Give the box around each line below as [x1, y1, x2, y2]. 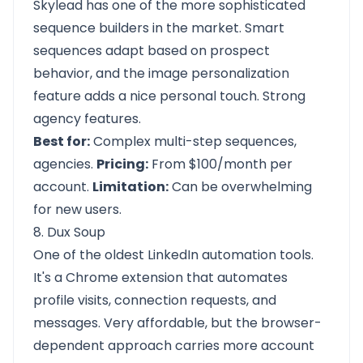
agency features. [33, 109, 141, 128]
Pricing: [96, 155, 148, 173]
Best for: [33, 132, 90, 151]
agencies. [33, 155, 96, 173]
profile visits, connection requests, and [33, 291, 276, 310]
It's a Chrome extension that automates [33, 268, 288, 287]
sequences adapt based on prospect [33, 41, 270, 60]
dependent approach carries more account [33, 336, 314, 355]
